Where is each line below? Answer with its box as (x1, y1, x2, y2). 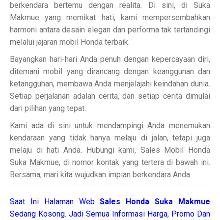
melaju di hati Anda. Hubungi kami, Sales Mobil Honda (10, 145, 210, 155)
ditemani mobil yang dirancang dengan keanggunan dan (10, 67, 210, 76)
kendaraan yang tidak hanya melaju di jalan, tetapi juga (10, 133, 210, 142)
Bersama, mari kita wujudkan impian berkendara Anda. (10, 170, 192, 179)
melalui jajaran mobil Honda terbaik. (10, 37, 130, 47)
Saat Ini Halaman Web (10, 197, 100, 206)
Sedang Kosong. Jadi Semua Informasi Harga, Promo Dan (10, 209, 210, 219)
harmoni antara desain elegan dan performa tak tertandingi (10, 25, 210, 34)
